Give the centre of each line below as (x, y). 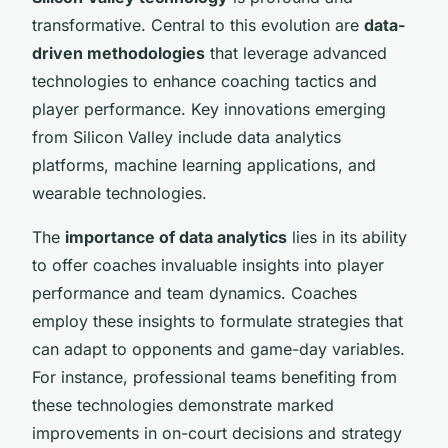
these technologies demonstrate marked (183, 404)
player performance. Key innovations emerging (209, 108)
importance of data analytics (176, 236)
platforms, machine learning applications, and (204, 164)
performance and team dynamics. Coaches (194, 292)
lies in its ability (347, 236)
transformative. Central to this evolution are (198, 24)
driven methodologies (118, 52)
